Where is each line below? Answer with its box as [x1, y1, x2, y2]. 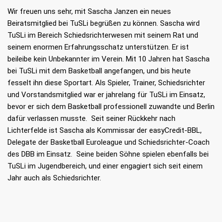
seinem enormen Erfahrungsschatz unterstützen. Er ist [7, 43, 189, 52]
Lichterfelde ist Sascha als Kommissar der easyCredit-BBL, [7, 126, 202, 135]
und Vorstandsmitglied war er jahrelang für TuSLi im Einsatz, [7, 90, 205, 99]
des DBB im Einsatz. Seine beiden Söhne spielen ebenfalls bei [7, 150, 209, 159]
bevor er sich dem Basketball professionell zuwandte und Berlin [7, 102, 215, 111]
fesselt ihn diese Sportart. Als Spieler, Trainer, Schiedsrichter [7, 78, 205, 87]
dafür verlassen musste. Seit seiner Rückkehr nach [7, 114, 175, 123]
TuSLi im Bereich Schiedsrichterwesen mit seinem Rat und [7, 31, 198, 40]
